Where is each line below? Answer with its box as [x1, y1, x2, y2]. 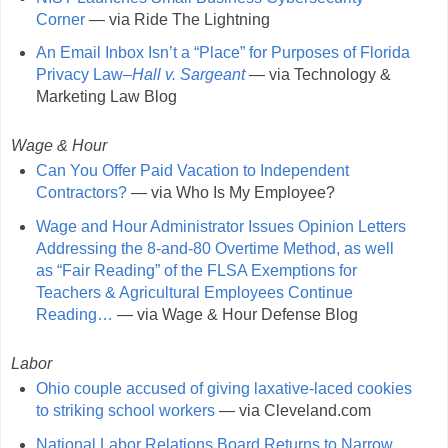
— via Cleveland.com [214, 401, 371, 419]
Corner [35, 10, 85, 28]
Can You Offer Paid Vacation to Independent [35, 162, 349, 180]
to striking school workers [35, 401, 215, 419]
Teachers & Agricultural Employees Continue [35, 284, 353, 302]
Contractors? [35, 184, 127, 202]
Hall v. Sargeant [131, 66, 245, 84]
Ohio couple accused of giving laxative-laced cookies [35, 379, 412, 397]
